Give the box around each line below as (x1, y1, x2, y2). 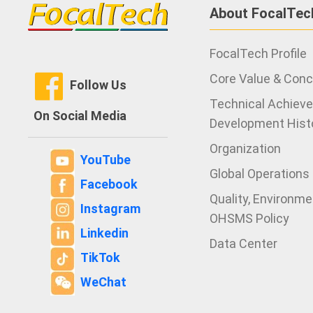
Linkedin (80, 226, 129, 241)
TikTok (80, 250, 120, 265)
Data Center (210, 236, 277, 251)
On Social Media (28, 108, 126, 123)
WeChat (80, 275, 126, 290)
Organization (210, 141, 281, 156)
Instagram (80, 201, 140, 217)
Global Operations (210, 166, 310, 181)
